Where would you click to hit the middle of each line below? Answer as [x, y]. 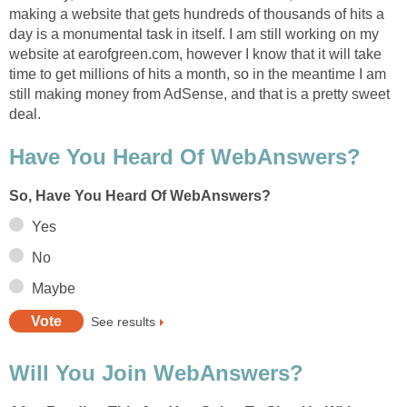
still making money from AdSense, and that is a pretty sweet [199, 94]
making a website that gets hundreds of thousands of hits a [197, 14]
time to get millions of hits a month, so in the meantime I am [198, 74]
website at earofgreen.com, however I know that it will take [195, 54]
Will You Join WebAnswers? [156, 373]
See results [123, 321]
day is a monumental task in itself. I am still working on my [194, 34]
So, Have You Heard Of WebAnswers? [140, 196]
